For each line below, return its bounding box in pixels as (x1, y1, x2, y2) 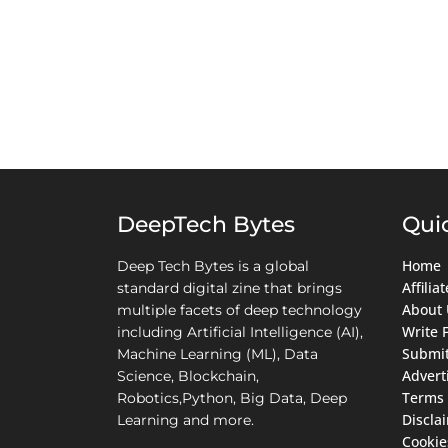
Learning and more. (117, 410, 254, 429)
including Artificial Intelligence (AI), (117, 322, 363, 341)
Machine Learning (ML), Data (117, 344, 318, 363)
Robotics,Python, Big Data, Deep (117, 388, 347, 407)
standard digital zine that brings (117, 278, 342, 297)
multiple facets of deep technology (117, 300, 362, 319)
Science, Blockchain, (117, 366, 259, 385)
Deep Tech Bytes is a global (117, 256, 309, 275)
